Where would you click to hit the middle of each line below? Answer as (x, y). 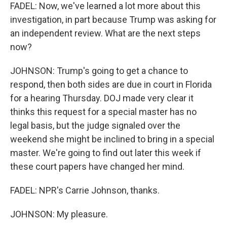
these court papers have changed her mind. (97, 166)
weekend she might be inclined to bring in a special (112, 139)
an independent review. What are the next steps (105, 33)
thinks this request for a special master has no (103, 112)
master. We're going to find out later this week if (106, 153)
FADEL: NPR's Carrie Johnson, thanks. (85, 190)
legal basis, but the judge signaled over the (95, 125)
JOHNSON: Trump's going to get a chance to (99, 71)
